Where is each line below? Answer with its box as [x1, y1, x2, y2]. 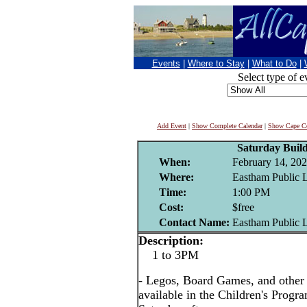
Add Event [157, 122, 186, 130]
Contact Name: [158, 217, 230, 228]
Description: [138, 234, 204, 247]
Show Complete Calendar [192, 122, 262, 130]
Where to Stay [187, 58, 245, 69]
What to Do [251, 58, 297, 69]
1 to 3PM [138, 248, 199, 262]
